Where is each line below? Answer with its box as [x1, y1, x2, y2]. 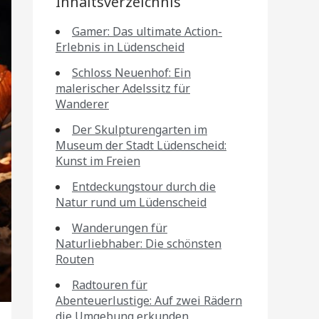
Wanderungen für [72, 220, 167, 236]
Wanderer [56, 96, 109, 112]
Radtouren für [72, 277, 147, 293]
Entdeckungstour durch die [72, 179, 216, 194]
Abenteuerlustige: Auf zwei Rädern [56, 293, 242, 308]
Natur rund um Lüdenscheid [56, 194, 206, 210]
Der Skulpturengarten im [72, 122, 207, 137]
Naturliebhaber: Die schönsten [56, 236, 221, 251]
